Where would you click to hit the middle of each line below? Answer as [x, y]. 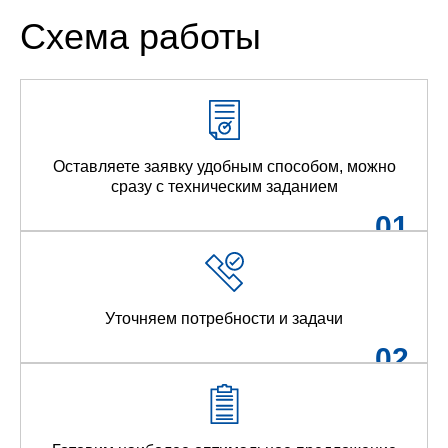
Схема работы [140, 36]
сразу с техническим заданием [224, 186]
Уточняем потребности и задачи [224, 318]
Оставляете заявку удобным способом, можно [224, 166]
